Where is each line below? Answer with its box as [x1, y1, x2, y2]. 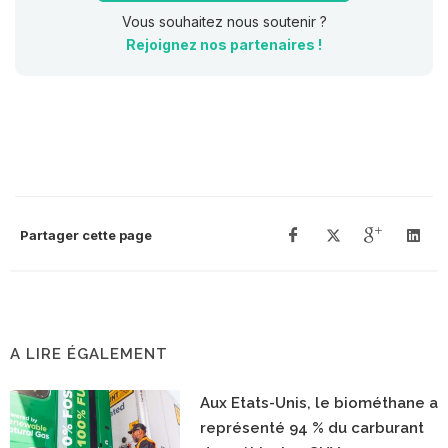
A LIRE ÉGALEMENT [10, 344, 168, 363]
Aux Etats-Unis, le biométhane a [200, 393, 438, 412]
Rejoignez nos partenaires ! [126, 35, 322, 53]
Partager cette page [20, 226, 152, 243]
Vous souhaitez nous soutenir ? [121, 12, 327, 30]
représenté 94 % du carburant [200, 418, 424, 437]
